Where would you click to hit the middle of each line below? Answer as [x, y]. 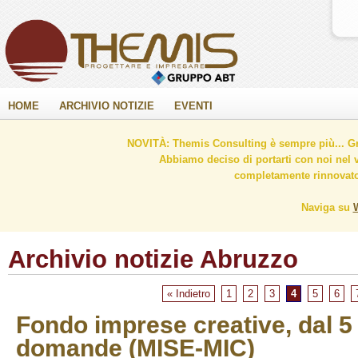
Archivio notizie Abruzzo [153, 259]
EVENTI [193, 106]
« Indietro [189, 294]
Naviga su [327, 207]
